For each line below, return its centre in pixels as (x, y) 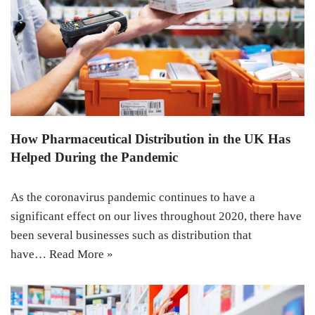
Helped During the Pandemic (94, 157)
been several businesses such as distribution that (131, 235)
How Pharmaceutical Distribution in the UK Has (150, 139)
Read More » (81, 254)
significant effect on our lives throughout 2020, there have (156, 216)
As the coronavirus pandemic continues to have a (133, 197)
